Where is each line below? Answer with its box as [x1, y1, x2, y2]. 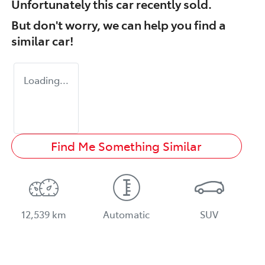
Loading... [24, 73, 69, 86]
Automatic [103, 207, 150, 221]
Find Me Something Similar [51, 137, 202, 154]
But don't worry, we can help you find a [11, 15, 226, 33]
